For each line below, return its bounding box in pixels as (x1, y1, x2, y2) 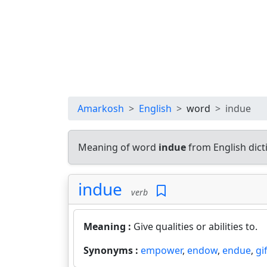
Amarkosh (77, 102, 124, 115)
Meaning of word (78, 141, 159, 154)
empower (141, 244, 182, 257)
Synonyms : (83, 244, 141, 257)
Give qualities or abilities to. (133, 220, 257, 233)
